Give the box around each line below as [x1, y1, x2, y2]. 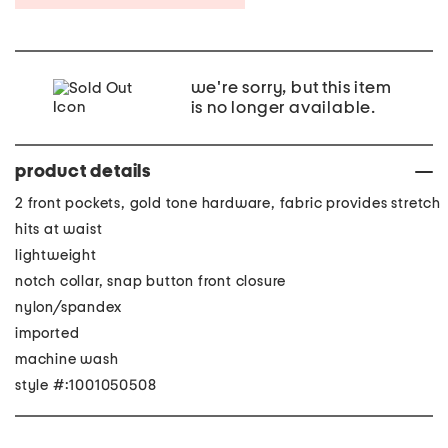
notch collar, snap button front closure [15, 274, 287, 289]
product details [15, 163, 151, 181]
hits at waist [15, 222, 103, 237]
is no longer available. [190, 99, 376, 117]
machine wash [15, 352, 119, 367]
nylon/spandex [15, 300, 122, 315]
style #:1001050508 [15, 378, 157, 393]
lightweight [15, 248, 97, 263]
